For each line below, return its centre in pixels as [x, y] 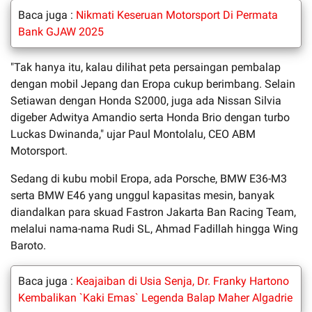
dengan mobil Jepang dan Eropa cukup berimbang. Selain [153, 84]
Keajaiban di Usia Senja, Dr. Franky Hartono [182, 281]
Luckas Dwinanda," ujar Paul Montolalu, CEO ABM [133, 134]
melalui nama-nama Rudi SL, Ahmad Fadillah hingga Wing [154, 228]
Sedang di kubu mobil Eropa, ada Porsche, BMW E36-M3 [149, 178]
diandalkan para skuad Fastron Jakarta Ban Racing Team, [153, 212]
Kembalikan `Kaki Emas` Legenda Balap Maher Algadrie [155, 297]
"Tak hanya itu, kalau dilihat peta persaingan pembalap [146, 67]
